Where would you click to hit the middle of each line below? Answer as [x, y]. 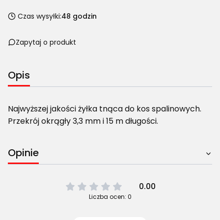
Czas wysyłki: [40, 16]
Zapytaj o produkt [46, 42]
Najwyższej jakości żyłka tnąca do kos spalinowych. [105, 109]
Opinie [23, 153]
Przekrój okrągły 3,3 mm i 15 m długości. [83, 121]
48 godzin [79, 16]
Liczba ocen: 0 [110, 197]
